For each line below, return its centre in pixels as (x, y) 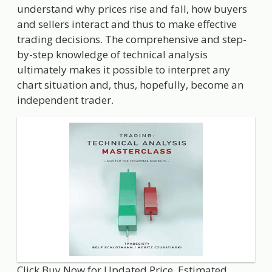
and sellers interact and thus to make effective (127, 24)
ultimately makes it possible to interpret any (124, 69)
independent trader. (66, 100)
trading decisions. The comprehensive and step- (132, 39)
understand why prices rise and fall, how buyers (132, 8)
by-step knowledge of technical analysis (113, 54)
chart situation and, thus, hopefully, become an (131, 84)
